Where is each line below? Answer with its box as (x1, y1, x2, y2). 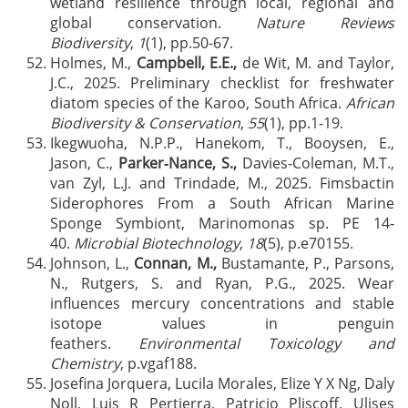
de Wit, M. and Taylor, (237, 53, 394, 73)
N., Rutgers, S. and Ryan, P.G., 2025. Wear (50, 273, 394, 293)
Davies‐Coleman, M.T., (237, 153, 394, 173)
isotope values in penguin (50, 313, 394, 333)
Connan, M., (134, 253, 217, 273)
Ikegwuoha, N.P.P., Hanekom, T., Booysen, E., (50, 133, 394, 153)
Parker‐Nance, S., (118, 153, 237, 173)
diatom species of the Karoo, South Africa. (50, 93, 346, 113)
